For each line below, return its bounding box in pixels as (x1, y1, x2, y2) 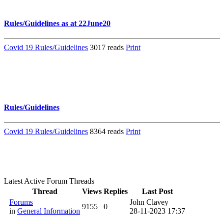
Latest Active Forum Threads (4, 177, 94, 186)
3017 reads (90, 43, 126, 52)
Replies (104, 187, 128, 196)
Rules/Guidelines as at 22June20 (4, 19, 110, 27)
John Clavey (130, 198, 168, 207)
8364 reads (90, 127, 126, 136)
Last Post (142, 187, 173, 196)
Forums (9, 198, 33, 207)
